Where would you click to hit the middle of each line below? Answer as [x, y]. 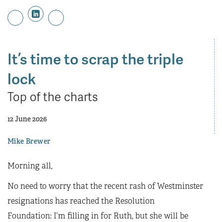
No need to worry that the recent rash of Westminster [105, 186]
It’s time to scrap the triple [95, 58]
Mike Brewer [29, 141]
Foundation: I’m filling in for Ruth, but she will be [98, 216]
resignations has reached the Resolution [81, 201]
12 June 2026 [27, 119]
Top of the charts [53, 96]
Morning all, [30, 166]
